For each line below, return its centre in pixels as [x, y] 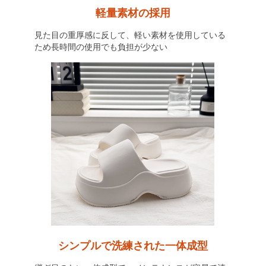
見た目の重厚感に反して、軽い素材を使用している [130, 35]
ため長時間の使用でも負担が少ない [101, 47]
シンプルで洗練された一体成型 [133, 246]
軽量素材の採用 [133, 13]
